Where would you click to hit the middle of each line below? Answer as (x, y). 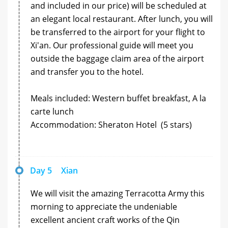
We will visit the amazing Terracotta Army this (118, 193)
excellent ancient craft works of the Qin (105, 220)
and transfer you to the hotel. (87, 72)
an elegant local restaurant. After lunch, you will (122, 19)
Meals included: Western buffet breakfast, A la (118, 98)
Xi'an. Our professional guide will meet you (112, 45)
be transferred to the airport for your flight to (118, 32)
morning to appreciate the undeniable (104, 206)
